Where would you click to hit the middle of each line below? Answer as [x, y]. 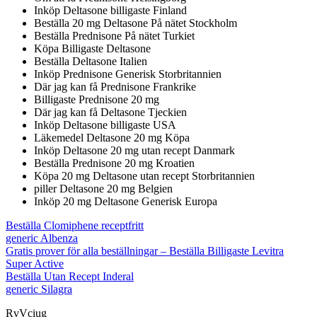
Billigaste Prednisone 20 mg [97, 99]
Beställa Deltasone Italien [91, 61]
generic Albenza [42, 238]
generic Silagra [39, 289]
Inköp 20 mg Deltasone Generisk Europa [126, 201]
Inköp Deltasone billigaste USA [105, 125]
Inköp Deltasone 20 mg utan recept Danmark [134, 150]
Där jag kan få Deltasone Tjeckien [110, 112]
